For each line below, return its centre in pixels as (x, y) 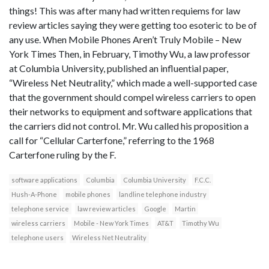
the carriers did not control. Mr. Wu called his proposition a (129, 126)
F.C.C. (203, 180)
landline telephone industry (163, 195)
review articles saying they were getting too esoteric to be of (133, 25)
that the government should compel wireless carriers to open (132, 97)
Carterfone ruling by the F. (62, 155)
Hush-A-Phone (34, 195)
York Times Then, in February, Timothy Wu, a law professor (130, 54)
